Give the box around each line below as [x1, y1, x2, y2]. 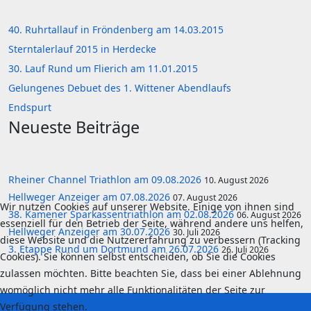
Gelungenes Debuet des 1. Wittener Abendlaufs [8, 81, 231, 95]
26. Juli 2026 [221, 244, 269, 256]
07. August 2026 [173, 192, 237, 204]
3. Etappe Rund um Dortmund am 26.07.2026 [8, 242, 221, 256]
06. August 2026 [237, 209, 301, 221]
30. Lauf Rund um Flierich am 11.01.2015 [8, 62, 198, 76]
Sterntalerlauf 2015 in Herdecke [8, 42, 156, 56]
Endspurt [8, 101, 51, 115]
